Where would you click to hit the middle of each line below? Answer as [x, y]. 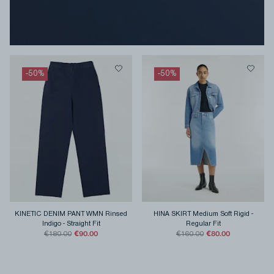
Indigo [51, 224]
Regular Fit [203, 224]
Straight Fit [83, 224]
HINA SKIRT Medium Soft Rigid [201, 214]
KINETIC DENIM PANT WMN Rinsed [71, 214]
